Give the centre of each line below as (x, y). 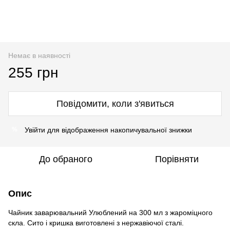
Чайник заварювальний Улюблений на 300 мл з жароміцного (110, 212)
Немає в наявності (39, 55)
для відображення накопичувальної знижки (119, 130)
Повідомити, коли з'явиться (115, 103)
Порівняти (177, 159)
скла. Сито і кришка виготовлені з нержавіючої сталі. (96, 223)
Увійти (35, 130)
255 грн (33, 72)
